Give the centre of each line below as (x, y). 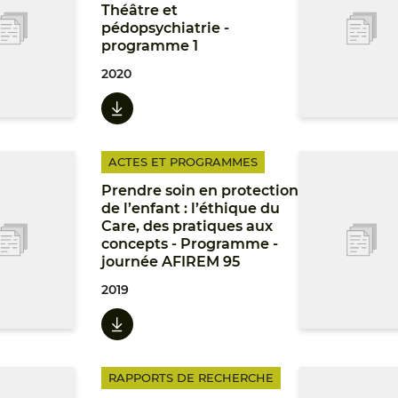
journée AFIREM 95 (171, 262)
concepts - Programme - (190, 244)
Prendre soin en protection (200, 191)
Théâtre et (140, 10)
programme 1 (150, 46)
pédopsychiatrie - (166, 28)
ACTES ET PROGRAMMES (183, 162)
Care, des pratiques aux (187, 226)
